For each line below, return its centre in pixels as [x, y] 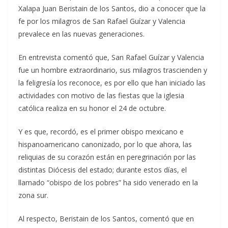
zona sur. [33, 195]
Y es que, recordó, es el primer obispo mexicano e [101, 132]
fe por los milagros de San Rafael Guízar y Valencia [102, 21]
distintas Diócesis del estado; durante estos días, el [103, 170]
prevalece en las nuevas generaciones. [81, 34]
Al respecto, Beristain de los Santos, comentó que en [106, 219]
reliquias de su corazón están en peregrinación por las [107, 157]
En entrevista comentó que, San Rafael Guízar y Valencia [111, 58]
